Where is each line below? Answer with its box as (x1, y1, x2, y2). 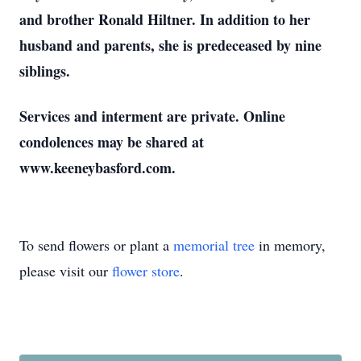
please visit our (19, 261, 112, 280)
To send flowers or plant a (19, 235, 173, 255)
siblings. (19, 60, 70, 81)
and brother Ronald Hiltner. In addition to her (19, 9, 310, 30)
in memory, (255, 235, 326, 255)
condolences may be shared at (19, 131, 204, 152)
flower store (112, 261, 180, 280)
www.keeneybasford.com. (19, 157, 176, 178)
